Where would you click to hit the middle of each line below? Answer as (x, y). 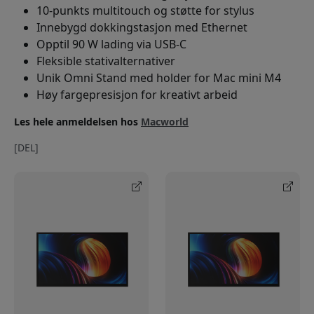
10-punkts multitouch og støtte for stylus (145, 11)
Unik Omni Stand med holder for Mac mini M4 (159, 78)
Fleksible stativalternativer (106, 61)
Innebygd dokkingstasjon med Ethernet (142, 27)
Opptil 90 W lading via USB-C (111, 44)
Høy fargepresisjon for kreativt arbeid (137, 95)
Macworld (165, 122)
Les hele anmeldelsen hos (77, 122)
